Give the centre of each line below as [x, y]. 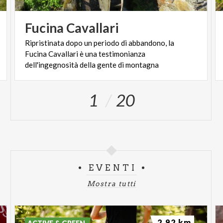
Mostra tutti [111, 184]
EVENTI [113, 168]
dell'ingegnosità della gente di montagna [92, 65]
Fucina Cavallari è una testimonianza [85, 54]
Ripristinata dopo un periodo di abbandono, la [100, 43]
